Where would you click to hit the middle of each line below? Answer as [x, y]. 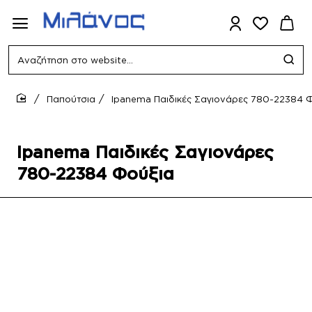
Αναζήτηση [38, 65]
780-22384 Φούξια [95, 173]
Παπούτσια [71, 99]
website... [32, 92]
